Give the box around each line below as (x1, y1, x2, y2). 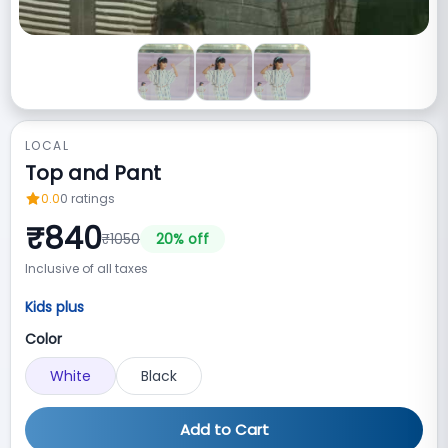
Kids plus (25, 297, 84, 317)
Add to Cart (179, 419, 269, 440)
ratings (71, 190, 115, 207)
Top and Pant (25, 159, 161, 187)
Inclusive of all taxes (25, 260, 148, 277)
